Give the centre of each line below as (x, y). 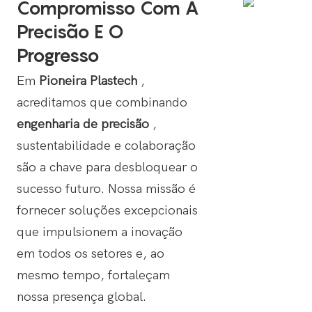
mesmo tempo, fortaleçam (93, 275)
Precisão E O (70, 32)
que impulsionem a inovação (99, 232)
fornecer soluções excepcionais (107, 211)
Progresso (58, 55)
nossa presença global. (81, 297)
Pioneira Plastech (89, 81)
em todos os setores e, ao (90, 254)
